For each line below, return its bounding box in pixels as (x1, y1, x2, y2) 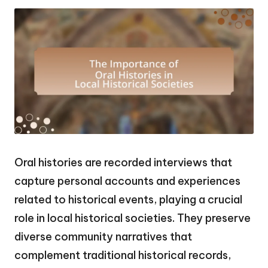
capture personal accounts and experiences (14, 173, 240, 188)
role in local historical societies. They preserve (14, 211, 251, 225)
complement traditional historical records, (14, 248, 231, 262)
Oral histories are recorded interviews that (14, 155, 232, 169)
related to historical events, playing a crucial (14, 192, 242, 206)
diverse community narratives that (14, 229, 192, 243)
